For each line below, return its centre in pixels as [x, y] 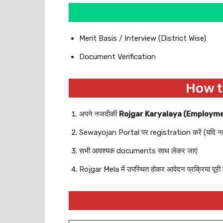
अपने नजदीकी [99, 114]
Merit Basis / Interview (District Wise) [143, 38]
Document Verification [117, 57]
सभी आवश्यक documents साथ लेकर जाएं [138, 151]
